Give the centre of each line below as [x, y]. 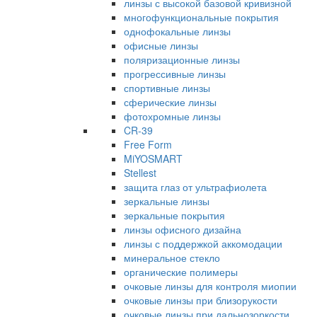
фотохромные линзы [172, 116]
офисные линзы [161, 46]
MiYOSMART [153, 159]
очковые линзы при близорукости [201, 300]
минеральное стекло [172, 258]
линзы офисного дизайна [183, 230]
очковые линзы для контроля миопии [210, 286]
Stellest [140, 173]
